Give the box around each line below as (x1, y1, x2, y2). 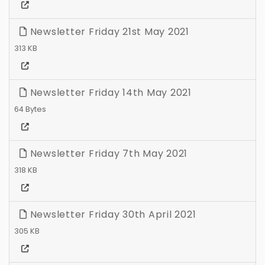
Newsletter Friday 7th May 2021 (27, 147, 188, 161)
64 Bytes (14, 104, 46, 115)
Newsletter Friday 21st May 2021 (27, 25, 189, 39)
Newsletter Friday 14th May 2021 (27, 86, 192, 100)
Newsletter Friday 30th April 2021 (27, 208, 196, 222)
